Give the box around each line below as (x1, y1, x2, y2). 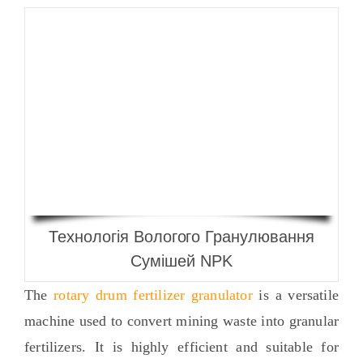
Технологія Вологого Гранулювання (48, 228, 315, 246)
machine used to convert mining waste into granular (23, 313, 340, 330)
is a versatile (258, 287, 340, 304)
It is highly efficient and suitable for (94, 339, 340, 356)
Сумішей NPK (130, 252, 233, 271)
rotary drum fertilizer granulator (53, 287, 253, 304)
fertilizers (23, 339, 82, 356)
